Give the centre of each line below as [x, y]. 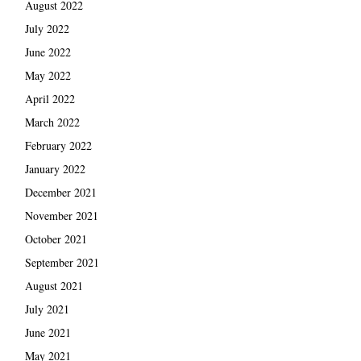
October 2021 [56, 239]
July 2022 [47, 28]
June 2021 [48, 332]
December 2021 [60, 192]
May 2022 [48, 75]
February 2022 [58, 145]
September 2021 [62, 262]
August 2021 [54, 285]
